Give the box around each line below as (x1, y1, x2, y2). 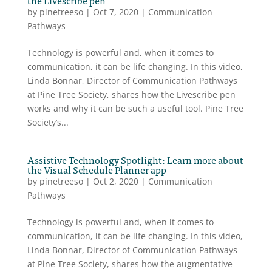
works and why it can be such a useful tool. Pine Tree (27, 102, 243, 114)
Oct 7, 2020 (92, 5, 138, 18)
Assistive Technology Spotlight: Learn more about (27, 151, 243, 168)
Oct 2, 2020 (92, 175, 138, 187)
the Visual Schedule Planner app (27, 161, 166, 177)
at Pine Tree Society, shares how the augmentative (27, 257, 233, 270)
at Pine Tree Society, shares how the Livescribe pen (27, 88, 236, 100)
